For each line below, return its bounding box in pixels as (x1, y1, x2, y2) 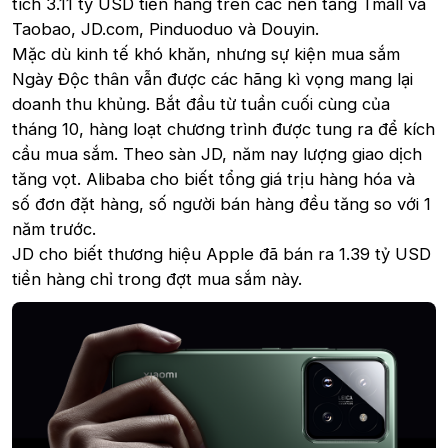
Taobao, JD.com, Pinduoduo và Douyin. (12, 19, 319, 39)
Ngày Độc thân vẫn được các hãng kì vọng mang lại (12, 69, 413, 89)
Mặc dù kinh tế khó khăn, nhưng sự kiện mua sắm (12, 44, 400, 64)
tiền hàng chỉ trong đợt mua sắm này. (12, 269, 302, 289)
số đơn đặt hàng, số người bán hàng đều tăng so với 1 (12, 194, 431, 214)
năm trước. (12, 219, 96, 239)
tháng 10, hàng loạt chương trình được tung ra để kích (12, 119, 435, 139)
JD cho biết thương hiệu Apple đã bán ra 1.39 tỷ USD (12, 244, 431, 264)
